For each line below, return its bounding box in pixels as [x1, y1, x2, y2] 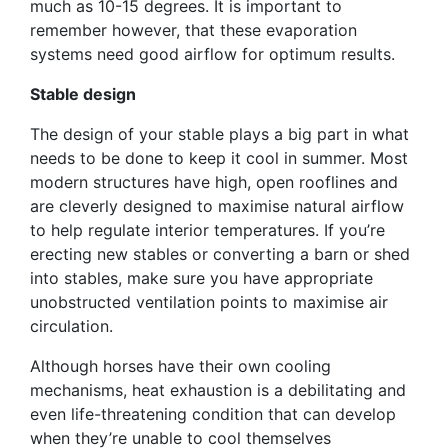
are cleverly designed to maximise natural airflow [30, 196, 404, 216]
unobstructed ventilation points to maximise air [30, 292, 388, 312]
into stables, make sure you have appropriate [30, 268, 373, 288]
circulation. [30, 316, 113, 336]
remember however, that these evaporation [30, 20, 357, 40]
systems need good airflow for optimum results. [30, 44, 395, 64]
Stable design [30, 84, 136, 104]
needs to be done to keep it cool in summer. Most [30, 148, 408, 168]
